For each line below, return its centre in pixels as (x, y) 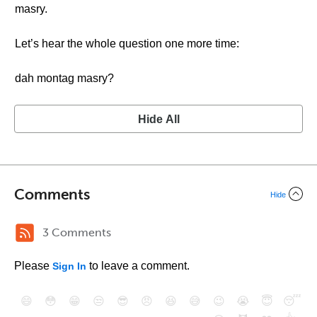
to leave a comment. (138, 266)
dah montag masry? (64, 78)
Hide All (158, 119)
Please (33, 266)
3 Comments (77, 232)
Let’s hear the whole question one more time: (127, 44)
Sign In (69, 266)
